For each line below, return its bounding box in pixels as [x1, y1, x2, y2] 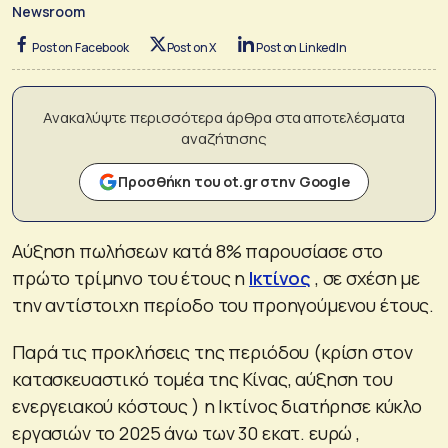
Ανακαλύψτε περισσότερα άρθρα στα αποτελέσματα [43, 106, 405, 128]
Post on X [166, 38, 217, 56]
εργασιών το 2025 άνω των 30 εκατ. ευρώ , [12, 420, 361, 445]
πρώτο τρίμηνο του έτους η [12, 265, 250, 290]
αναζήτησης [181, 127, 267, 149]
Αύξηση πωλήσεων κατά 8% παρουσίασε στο [12, 238, 384, 263]
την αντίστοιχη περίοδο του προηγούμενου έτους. [12, 292, 435, 317]
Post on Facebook [32, 38, 129, 56]
